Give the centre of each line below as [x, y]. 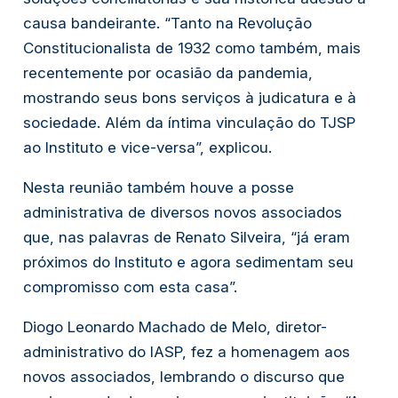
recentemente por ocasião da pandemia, [167, 72]
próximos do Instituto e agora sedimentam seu [188, 262]
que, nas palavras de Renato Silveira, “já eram [186, 237]
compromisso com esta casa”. [130, 287]
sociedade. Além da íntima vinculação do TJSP [189, 122]
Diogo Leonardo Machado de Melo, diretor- [175, 326]
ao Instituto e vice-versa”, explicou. [147, 147]
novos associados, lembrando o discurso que [183, 376]
